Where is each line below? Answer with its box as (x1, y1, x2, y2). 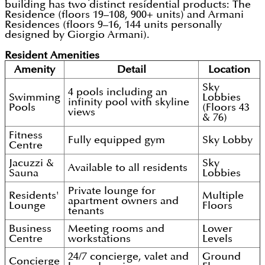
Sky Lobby (202, 135, 253, 146)
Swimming (9, 92, 60, 103)
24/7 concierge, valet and (68, 251, 189, 262)
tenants (68, 206, 104, 216)
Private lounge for (68, 186, 156, 196)
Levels (202, 234, 232, 244)
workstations (68, 234, 131, 244)
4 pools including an (68, 87, 167, 98)
